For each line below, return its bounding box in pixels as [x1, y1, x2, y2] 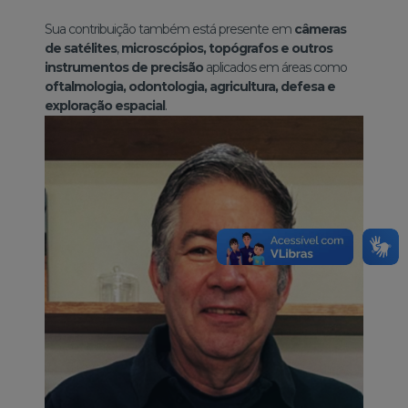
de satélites [45, 39, 117, 56]
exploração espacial [45, 97, 166, 114]
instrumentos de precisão [45, 58, 204, 76]
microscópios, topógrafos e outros [121, 39, 333, 56]
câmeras [291, 20, 347, 37]
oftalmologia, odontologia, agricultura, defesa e [45, 77, 336, 95]
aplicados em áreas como [203, 58, 348, 76]
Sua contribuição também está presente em [45, 20, 292, 37]
